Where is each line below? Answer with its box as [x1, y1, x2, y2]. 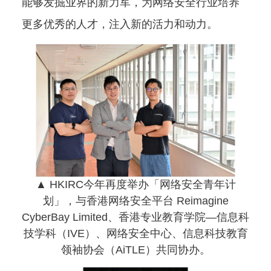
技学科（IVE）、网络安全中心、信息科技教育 [23, 227, 248, 240]
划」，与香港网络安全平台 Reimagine [42, 194, 229, 207]
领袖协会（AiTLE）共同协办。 [60, 243, 211, 256]
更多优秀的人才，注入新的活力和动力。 [22, 18, 218, 30]
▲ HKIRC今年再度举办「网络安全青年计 [35, 178, 236, 191]
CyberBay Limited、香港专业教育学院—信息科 [22, 211, 249, 223]
